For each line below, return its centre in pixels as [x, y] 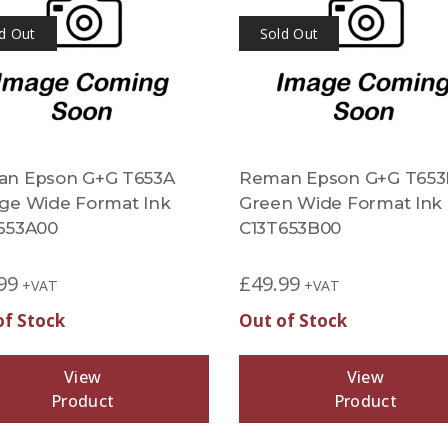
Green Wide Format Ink [341, 203]
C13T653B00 [290, 228]
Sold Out [289, 33]
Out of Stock [293, 320]
